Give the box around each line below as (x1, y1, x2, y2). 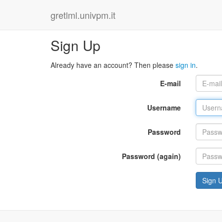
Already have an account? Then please (51, 60, 175, 70)
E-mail (160, 78, 181, 88)
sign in (175, 60, 196, 70)
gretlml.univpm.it (51, 8, 115, 21)
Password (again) (121, 151, 181, 161)
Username (147, 103, 181, 112)
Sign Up (51, 35, 101, 55)
